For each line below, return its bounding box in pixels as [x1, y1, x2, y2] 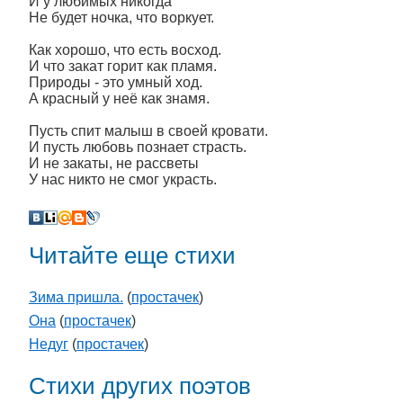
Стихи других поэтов [29, 373, 251, 399]
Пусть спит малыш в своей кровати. [29, 123, 268, 139]
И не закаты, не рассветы [29, 156, 199, 171]
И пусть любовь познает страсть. [29, 139, 246, 155]
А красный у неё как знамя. [29, 91, 210, 106]
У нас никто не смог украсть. [29, 172, 217, 187]
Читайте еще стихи [29, 243, 236, 268]
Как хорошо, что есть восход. [29, 42, 221, 58]
